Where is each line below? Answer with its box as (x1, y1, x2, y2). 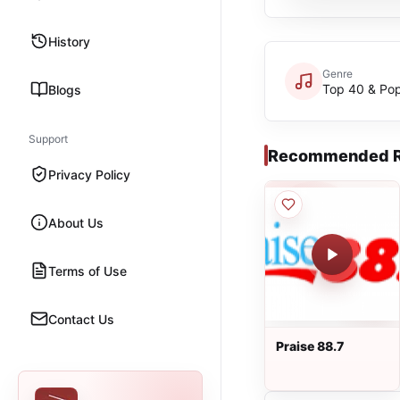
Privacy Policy (48, 166, 130, 182)
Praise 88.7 (276, 338, 344, 354)
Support (29, 132, 68, 146)
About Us (48, 214, 104, 230)
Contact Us (48, 311, 114, 327)
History (48, 33, 90, 49)
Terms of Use (48, 262, 127, 279)
